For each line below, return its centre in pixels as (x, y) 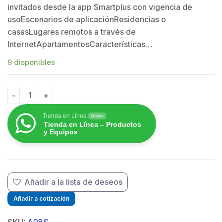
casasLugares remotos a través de (72, 32)
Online (97, 116)
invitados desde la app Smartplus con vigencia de (100, 7)
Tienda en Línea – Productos (92, 124)
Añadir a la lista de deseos (74, 182)
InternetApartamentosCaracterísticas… (80, 44)
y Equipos (61, 132)
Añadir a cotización (41, 198)
